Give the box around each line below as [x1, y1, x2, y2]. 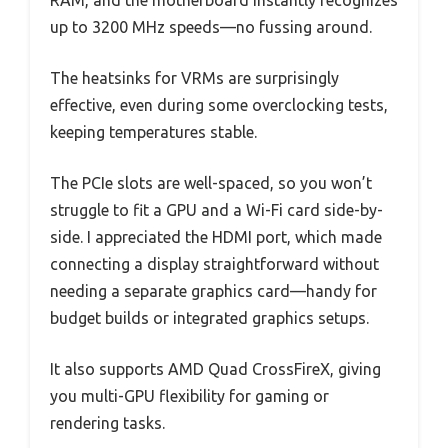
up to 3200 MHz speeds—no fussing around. [50, 18, 372, 37]
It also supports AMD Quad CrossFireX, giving [50, 360, 381, 379]
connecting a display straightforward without [50, 255, 379, 274]
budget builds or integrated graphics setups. [50, 309, 369, 328]
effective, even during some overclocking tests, [50, 96, 388, 115]
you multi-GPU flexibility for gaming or [50, 387, 329, 406]
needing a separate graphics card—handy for [50, 282, 377, 301]
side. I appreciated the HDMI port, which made [50, 228, 382, 247]
